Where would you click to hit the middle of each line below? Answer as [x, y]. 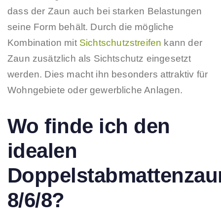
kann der [182, 43]
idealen [42, 150]
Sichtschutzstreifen [120, 43]
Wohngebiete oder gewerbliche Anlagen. [95, 90]
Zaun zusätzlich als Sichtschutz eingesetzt [99, 59]
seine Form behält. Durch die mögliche [91, 27]
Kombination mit [43, 43]
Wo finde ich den [89, 126]
